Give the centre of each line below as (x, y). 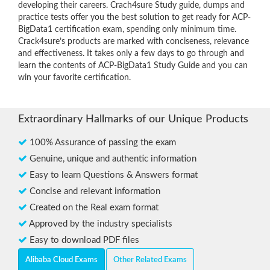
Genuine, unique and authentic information (112, 159)
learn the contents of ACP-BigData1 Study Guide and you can (133, 66)
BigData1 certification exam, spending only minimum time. (127, 30)
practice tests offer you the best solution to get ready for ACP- (134, 18)
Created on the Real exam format (93, 208)
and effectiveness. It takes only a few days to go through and (131, 54)
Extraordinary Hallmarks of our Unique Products (133, 120)
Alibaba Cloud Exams (61, 260)
